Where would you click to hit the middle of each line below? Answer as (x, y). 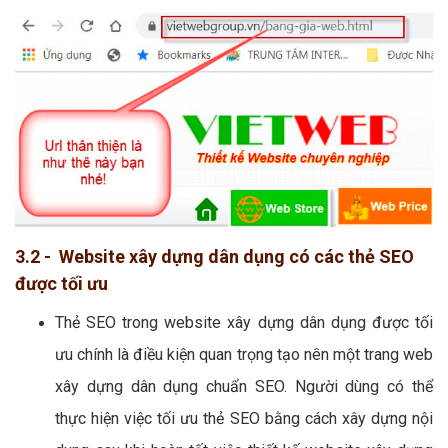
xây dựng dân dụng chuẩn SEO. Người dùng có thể (244, 387)
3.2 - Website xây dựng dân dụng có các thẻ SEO (214, 257)
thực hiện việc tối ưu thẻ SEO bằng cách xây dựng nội (244, 419)
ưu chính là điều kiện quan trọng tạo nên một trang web (244, 355)
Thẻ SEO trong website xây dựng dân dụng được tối (244, 323)
